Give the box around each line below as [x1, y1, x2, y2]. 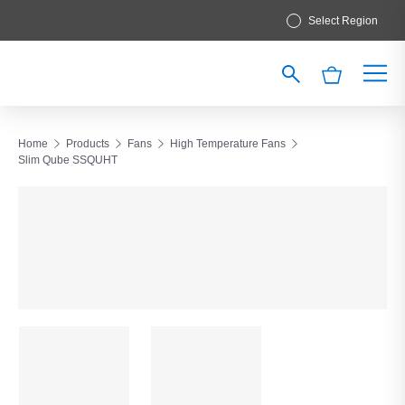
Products [66, 137, 109, 150]
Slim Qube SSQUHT [18, 154, 118, 166]
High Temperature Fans [170, 137, 286, 150]
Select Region [308, 14, 378, 28]
